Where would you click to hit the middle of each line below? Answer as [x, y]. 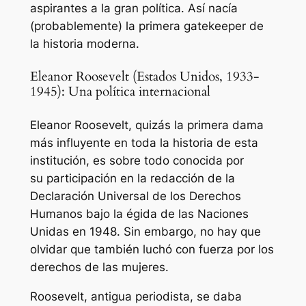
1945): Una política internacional [120, 92]
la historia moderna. [84, 43]
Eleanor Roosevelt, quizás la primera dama [147, 125]
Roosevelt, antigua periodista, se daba [136, 297]
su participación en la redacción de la [132, 179]
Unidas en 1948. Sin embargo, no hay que [145, 232]
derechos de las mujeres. [99, 267]
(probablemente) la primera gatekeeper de [147, 26]
